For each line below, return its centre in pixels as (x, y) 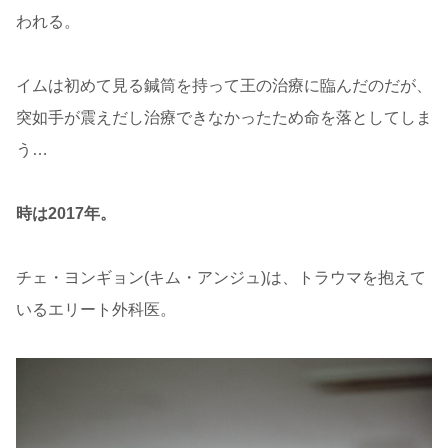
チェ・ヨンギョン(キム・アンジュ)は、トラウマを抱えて (221, 278)
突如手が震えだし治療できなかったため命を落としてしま (224, 118)
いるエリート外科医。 (96, 310)
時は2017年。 (66, 214)
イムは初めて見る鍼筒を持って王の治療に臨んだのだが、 (224, 86)
